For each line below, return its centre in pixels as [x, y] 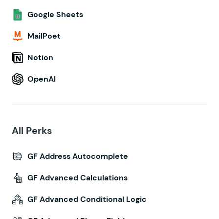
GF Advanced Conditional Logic [87, 199]
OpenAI [42, 79]
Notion [40, 57]
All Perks [32, 131]
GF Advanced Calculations [77, 178]
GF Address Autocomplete [78, 156]
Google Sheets [55, 14]
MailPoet [44, 36]
